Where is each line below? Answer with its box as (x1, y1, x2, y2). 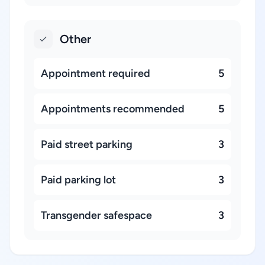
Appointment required (41, 67, 150, 80)
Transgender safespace (41, 209, 152, 222)
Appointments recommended (41, 102, 185, 115)
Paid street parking (41, 138, 132, 151)
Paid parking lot (41, 173, 116, 186)
